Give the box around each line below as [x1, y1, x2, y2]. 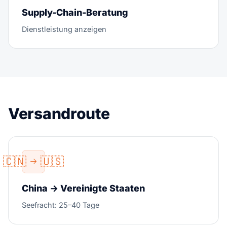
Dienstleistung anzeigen [22, 25, 106, 33]
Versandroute [8, 104, 110, 123]
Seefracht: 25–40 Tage [22, 201, 99, 209]
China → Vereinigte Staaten [22, 183, 145, 194]
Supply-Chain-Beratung [22, 7, 128, 18]
